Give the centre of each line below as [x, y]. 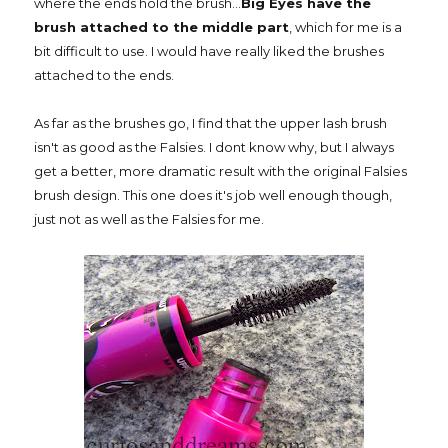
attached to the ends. [104, 75]
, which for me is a [345, 27]
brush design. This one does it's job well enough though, [213, 195]
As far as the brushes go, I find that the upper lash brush [210, 123]
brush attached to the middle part [161, 27]
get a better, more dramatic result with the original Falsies [220, 171]
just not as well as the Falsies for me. [149, 219]
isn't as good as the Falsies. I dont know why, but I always [214, 147]
